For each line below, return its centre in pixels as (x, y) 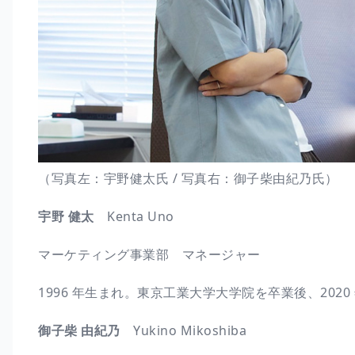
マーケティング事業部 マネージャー (149, 254)
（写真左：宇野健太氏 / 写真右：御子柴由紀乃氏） (188, 178)
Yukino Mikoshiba (183, 330)
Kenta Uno (134, 216)
